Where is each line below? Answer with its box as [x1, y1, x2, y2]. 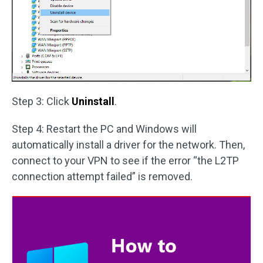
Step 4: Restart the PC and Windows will [12, 122, 197, 135]
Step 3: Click [12, 95, 72, 107]
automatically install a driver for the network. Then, [12, 138, 245, 151]
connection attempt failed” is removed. [12, 170, 193, 183]
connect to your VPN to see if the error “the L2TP [12, 154, 239, 167]
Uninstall [72, 95, 114, 107]
